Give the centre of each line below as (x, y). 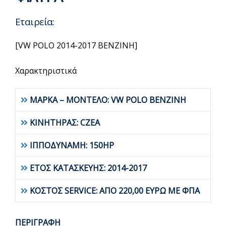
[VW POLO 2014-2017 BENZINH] (76, 45)
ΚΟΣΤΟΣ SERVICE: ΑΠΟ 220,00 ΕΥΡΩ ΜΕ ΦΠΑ (115, 191)
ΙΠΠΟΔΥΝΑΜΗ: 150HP (72, 145)
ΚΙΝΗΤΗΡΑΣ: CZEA (65, 123)
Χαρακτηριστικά (46, 71)
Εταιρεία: (35, 22)
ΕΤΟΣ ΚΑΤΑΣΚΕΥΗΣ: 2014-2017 (88, 168)
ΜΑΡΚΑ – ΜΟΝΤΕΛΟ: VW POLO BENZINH (108, 100)
